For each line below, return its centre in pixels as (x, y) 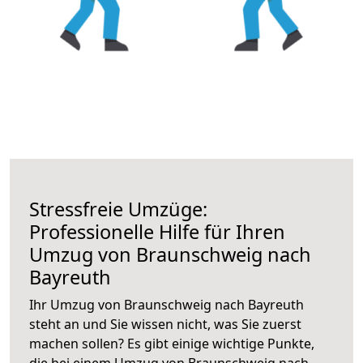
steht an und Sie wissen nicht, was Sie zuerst (165, 324)
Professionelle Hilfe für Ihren (157, 231)
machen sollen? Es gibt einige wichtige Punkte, (172, 343)
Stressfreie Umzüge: (118, 209)
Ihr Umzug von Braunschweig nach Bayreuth (167, 304)
